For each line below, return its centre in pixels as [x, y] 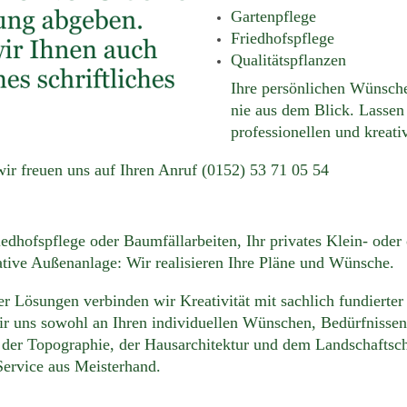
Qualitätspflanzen [288, 60]
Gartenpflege [273, 17]
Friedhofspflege [283, 39]
